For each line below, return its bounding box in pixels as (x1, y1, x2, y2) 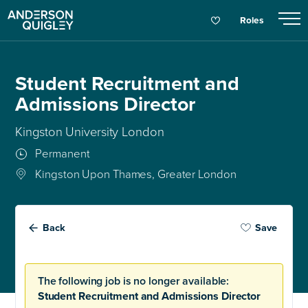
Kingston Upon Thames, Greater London (32, 167, 236, 181)
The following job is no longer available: (37, 274, 230, 289)
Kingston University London (15, 124, 164, 140)
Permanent (32, 146, 90, 161)
